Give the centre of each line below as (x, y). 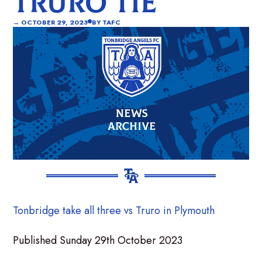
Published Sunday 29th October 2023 (98, 240)
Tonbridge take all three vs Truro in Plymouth (114, 211)
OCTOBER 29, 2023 (55, 23)
